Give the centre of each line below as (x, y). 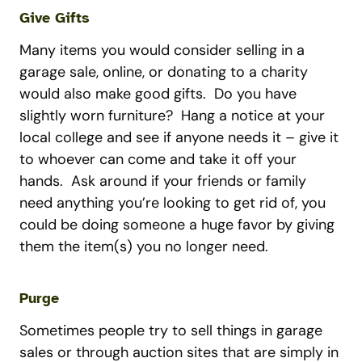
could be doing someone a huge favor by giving (177, 225)
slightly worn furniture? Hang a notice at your (172, 116)
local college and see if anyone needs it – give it (179, 137)
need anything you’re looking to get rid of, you (173, 203)
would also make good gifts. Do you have (158, 94)
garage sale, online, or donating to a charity (164, 72)
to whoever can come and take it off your (158, 159)
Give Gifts (55, 18)
